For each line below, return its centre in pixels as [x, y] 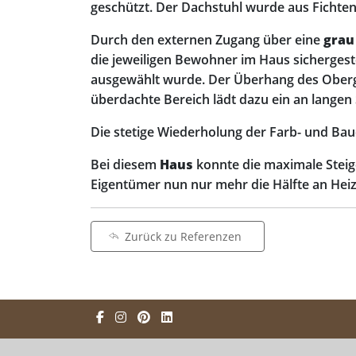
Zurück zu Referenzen [183, 236]
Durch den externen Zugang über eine [207, 40]
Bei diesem [125, 164]
